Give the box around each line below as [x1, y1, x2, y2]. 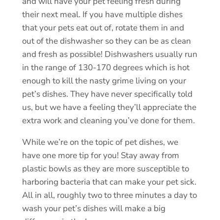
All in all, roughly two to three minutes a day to [22, 189, 197, 201]
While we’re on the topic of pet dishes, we [22, 136, 178, 148]
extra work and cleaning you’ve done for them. [22, 114, 195, 126]
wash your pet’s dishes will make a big [22, 202, 165, 214]
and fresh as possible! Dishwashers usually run [22, 48, 197, 60]
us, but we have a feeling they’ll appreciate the [22, 101, 196, 113]
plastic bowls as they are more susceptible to [22, 163, 189, 174]
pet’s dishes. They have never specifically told [22, 88, 192, 100]
